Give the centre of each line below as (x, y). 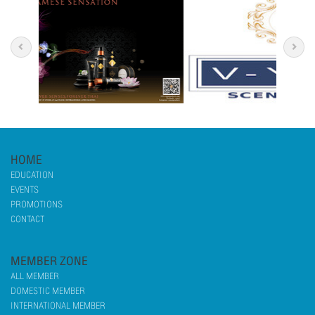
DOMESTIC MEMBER (48, 291)
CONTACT (27, 219)
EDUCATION (32, 175)
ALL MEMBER (35, 276)
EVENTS (25, 189)
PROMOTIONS (37, 204)
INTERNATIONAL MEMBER (58, 306)
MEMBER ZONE (49, 261)
